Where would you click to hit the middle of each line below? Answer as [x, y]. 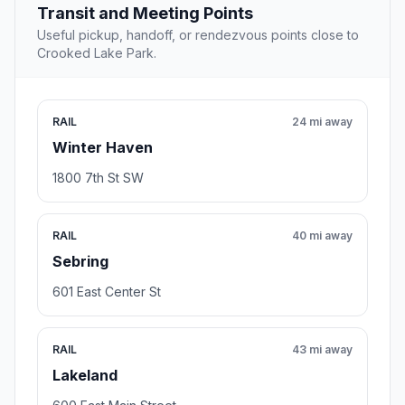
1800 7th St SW [98, 178]
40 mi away [322, 236]
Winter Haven [103, 148]
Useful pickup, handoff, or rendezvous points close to [198, 35]
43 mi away [322, 350]
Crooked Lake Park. [97, 53]
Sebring [80, 262]
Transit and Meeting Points [145, 14]
